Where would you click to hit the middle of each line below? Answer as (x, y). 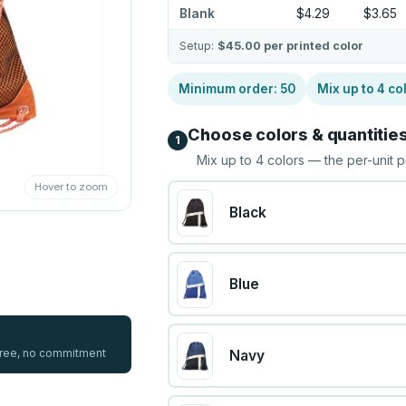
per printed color (313, 46)
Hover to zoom (72, 187)
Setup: (199, 46)
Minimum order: (230, 89)
